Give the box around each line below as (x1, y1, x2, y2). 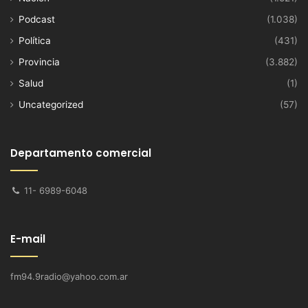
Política (19, 34, 51, 46)
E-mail (10, 231, 45, 246)
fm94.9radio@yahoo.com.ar (10, 270, 128, 282)
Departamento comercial (10, 145, 151, 160)
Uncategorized (19, 98, 83, 110)
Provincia (19, 56, 60, 67)
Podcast (19, 13, 55, 25)
